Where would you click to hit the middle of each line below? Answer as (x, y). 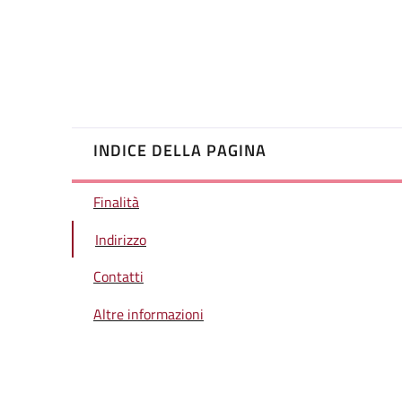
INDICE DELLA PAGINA (180, 150)
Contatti (118, 277)
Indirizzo (121, 239)
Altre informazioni (149, 314)
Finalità (116, 202)
